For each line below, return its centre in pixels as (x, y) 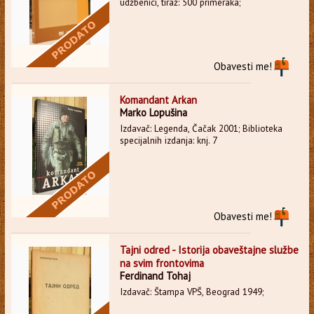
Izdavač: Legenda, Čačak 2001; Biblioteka (201, 128)
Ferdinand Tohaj (155, 275)
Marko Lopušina (153, 112)
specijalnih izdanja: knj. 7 (168, 140)
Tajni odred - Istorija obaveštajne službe (209, 250)
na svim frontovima (162, 263)
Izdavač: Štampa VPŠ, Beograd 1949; (191, 292)
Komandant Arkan (158, 100)
